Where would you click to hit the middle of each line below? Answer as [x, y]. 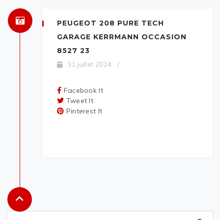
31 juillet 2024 [89, 65]
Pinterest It [84, 111]
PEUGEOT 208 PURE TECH [110, 23]
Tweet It [80, 101]
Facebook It [83, 91]
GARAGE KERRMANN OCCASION [122, 37]
